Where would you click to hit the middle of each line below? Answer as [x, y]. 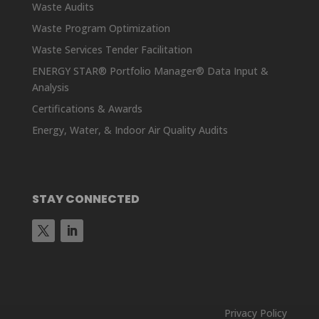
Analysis [50, 87]
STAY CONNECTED [85, 199]
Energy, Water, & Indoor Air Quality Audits [130, 130]
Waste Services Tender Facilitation [112, 49]
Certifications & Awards [87, 108]
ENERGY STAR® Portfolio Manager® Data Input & [150, 70]
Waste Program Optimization [101, 28]
